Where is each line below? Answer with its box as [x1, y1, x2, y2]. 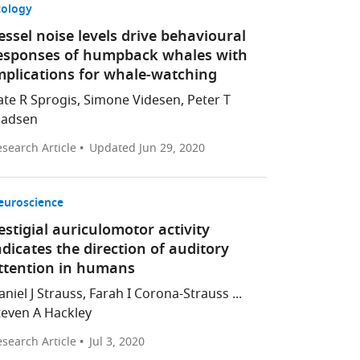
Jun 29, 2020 [138, 140, 205, 157]
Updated [88, 140, 139, 157]
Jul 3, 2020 [88, 333, 145, 350]
